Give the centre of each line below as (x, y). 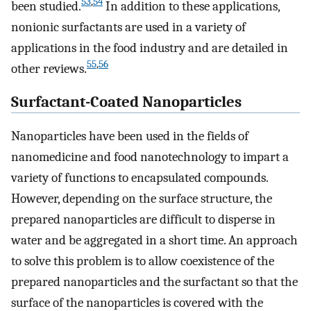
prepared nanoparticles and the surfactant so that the (154, 282)
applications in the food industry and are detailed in (150, 48)
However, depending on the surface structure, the (142, 199)
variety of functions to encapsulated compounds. (140, 178)
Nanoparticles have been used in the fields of (130, 136)
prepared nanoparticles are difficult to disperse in (143, 220)
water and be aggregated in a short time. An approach (154, 241)
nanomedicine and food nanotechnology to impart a (150, 157)
